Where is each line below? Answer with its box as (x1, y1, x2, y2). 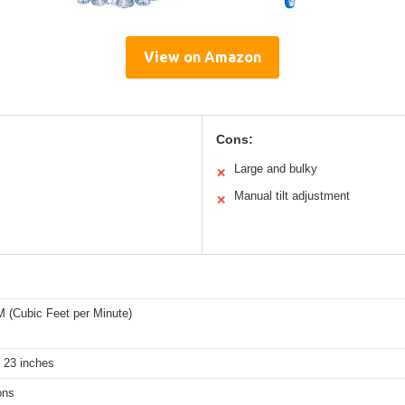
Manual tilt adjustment (234, 189, 350, 203)
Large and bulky (234, 162, 317, 176)
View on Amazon (144, 49, 261, 66)
